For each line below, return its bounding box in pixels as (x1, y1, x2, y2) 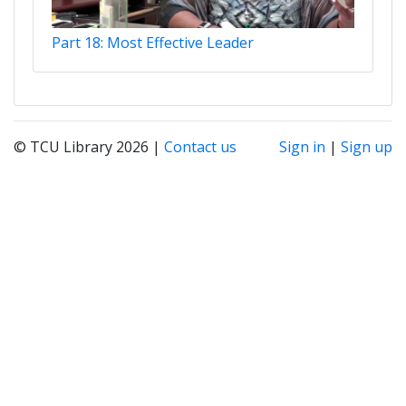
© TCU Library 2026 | (14, 136, 164, 157)
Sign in (279, 136, 325, 157)
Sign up (341, 136, 392, 157)
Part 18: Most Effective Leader (52, 32, 254, 53)
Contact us (164, 136, 237, 157)
